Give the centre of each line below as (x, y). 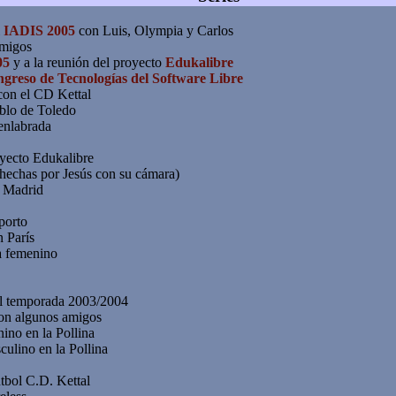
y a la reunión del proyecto (88, 62)
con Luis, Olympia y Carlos (155, 30)
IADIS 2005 (40, 30)
